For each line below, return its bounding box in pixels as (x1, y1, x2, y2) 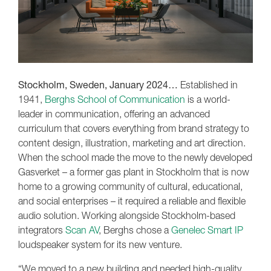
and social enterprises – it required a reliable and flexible (18, 194, 246, 207)
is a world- (185, 93, 230, 105)
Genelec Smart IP (171, 223, 243, 236)
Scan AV (65, 223, 99, 236)
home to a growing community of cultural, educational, (18, 180, 243, 192)
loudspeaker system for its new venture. (18, 238, 182, 250)
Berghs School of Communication (45, 93, 185, 105)
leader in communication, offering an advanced (18, 107, 210, 120)
